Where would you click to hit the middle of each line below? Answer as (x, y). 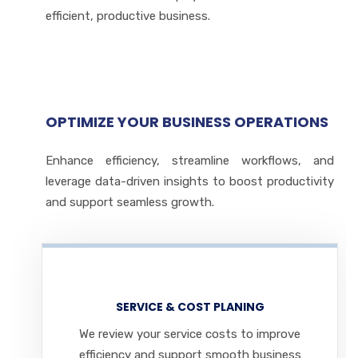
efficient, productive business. (128, 16)
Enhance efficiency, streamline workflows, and (190, 161)
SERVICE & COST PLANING (190, 307)
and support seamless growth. (130, 202)
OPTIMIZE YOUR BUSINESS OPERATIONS (187, 122)
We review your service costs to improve (190, 334)
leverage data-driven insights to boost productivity (190, 181)
